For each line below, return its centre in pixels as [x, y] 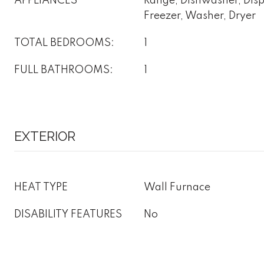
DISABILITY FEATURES [68, 214]
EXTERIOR [45, 136]
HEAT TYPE [41, 187]
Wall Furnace [177, 187]
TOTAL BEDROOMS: [64, 43]
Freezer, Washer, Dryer [200, 16]
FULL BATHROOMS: [64, 70]
